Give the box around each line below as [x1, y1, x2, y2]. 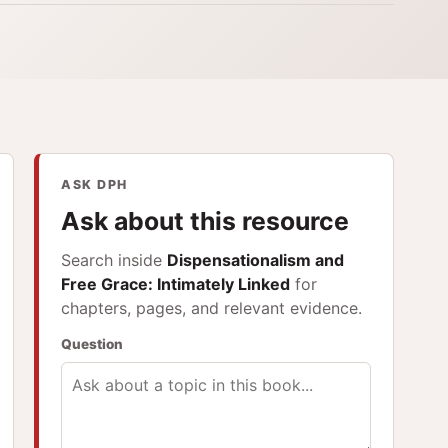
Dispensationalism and [167, 249, 345, 270]
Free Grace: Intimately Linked [61, 273, 291, 294]
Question [61, 335, 124, 352]
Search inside [61, 249, 168, 270]
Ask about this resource [61, 205, 350, 236]
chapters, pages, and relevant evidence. [61, 297, 363, 318]
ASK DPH [61, 176, 128, 192]
